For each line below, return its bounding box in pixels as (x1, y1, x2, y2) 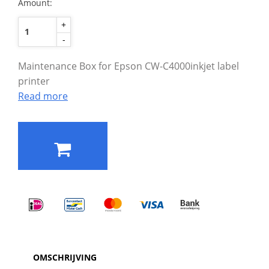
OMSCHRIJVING (33, 252, 97, 264)
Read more (18, 89, 68, 103)
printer (18, 74, 50, 88)
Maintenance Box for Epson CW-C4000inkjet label (18, 59, 239, 73)
